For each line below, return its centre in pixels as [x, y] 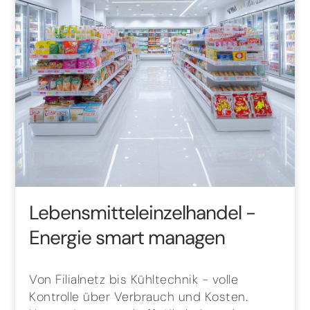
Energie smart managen [127, 237]
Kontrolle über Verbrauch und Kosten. [139, 297]
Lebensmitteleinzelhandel [138, 212]
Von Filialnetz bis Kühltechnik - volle [134, 279]
